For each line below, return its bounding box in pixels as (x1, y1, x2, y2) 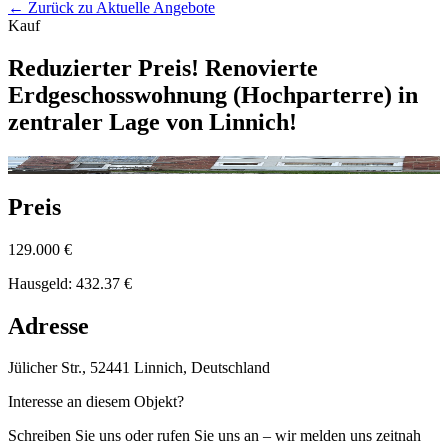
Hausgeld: (8, 274, 76, 292)
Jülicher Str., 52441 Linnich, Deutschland (8, 359, 270, 377)
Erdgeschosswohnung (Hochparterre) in (8, 81, 418, 108)
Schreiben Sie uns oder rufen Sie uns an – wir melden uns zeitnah (8, 427, 421, 445)
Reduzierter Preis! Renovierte (8, 54, 318, 81)
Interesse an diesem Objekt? (8, 393, 184, 411)
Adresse (8, 312, 89, 339)
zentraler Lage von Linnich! (8, 108, 297, 135)
